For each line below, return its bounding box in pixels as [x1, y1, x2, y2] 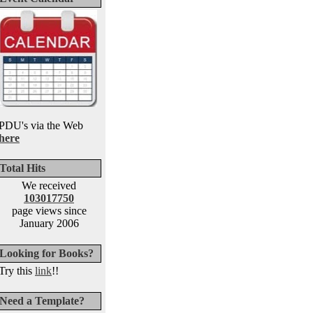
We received [22, 180, 76, 191]
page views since [11, 205, 87, 217]
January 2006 [19, 217, 79, 229]
